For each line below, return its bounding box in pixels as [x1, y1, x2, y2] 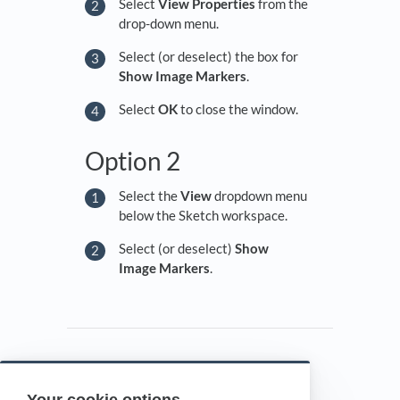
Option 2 [85, 146, 185, 177]
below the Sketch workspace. [119, 206, 290, 223]
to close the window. [178, 100, 301, 117]
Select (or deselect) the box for [119, 47, 298, 64]
